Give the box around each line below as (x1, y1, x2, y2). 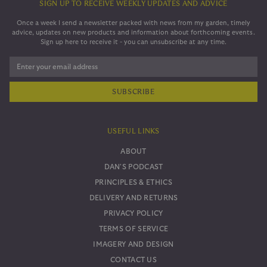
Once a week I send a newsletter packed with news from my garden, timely (17, 20, 250, 27)
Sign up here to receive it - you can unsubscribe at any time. (41, 39, 226, 46)
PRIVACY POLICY (104, 210, 163, 218)
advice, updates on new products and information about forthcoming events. (12, 29, 255, 36)
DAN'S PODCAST (104, 163, 163, 171)
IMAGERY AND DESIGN (93, 241, 174, 249)
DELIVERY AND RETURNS (89, 194, 178, 202)
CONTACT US (110, 256, 157, 264)
